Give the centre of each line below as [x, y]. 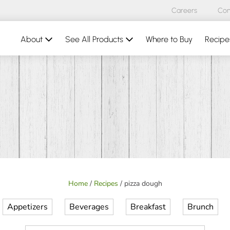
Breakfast [148, 207]
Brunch [200, 207]
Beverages [89, 207]
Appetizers [27, 207]
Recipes [106, 184]
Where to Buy [169, 39]
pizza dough [143, 184]
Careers [184, 11]
